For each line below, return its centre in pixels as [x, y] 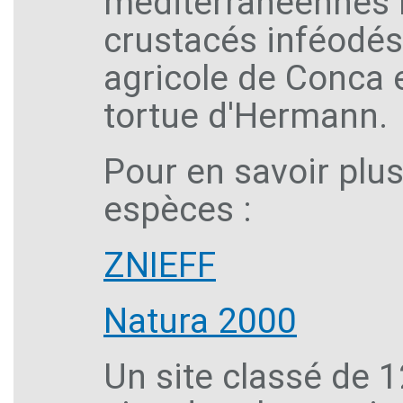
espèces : [178, 209]
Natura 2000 [200, 321]
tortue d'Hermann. [246, 116]
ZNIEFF [160, 265]
